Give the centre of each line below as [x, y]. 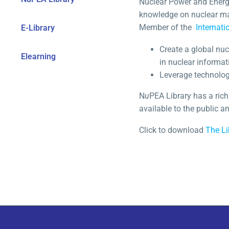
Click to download [172, 130]
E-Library [38, 28]
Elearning [38, 56]
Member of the [167, 27]
